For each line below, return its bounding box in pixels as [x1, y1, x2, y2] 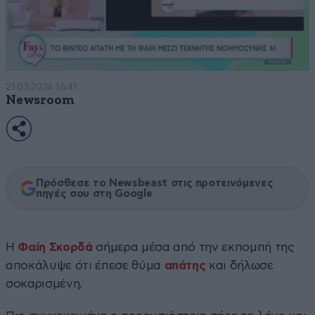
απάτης [164, 259, 206, 271]
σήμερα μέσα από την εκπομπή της [92, 240, 295, 253]
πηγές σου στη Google [36, 188, 153, 199]
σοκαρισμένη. [6, 277, 82, 290]
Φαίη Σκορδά [18, 240, 93, 253]
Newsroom [6, 93, 75, 107]
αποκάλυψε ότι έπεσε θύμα [6, 259, 161, 271]
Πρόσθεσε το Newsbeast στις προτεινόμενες [36, 177, 274, 188]
